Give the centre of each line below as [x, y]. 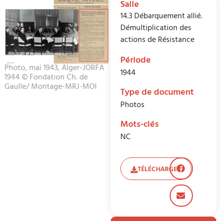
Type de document [157, 93]
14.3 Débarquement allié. [161, 17]
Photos [132, 106]
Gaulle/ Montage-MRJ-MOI [50, 88]
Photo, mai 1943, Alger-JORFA [54, 69]
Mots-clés [140, 126]
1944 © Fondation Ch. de [46, 78]
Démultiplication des [156, 29]
